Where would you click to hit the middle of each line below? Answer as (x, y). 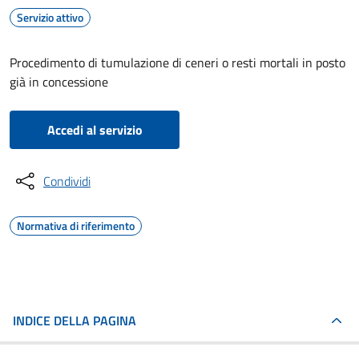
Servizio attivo (50, 17)
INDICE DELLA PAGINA (75, 321)
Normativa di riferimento (76, 226)
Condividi (67, 181)
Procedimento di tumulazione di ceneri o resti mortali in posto (177, 63)
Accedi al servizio (95, 130)
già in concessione (59, 82)
